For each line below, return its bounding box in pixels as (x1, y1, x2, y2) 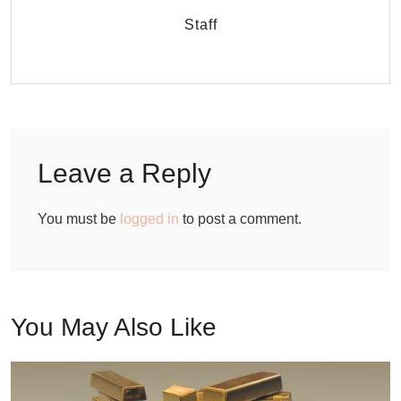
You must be (38, 210, 120, 226)
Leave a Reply (38, 158, 211, 188)
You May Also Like (11, 312, 217, 341)
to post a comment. (179, 210, 302, 226)
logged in (120, 210, 179, 226)
